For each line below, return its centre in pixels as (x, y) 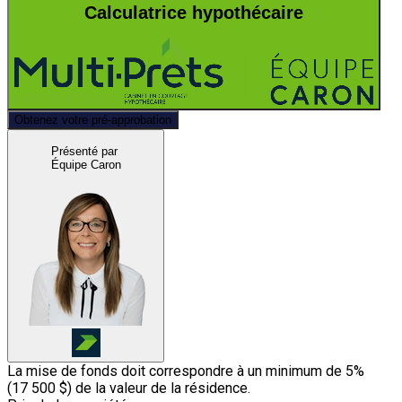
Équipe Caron (86, 164)
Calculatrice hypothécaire (194, 12)
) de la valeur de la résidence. (159, 388)
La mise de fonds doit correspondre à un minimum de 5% (186, 371)
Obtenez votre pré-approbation (93, 120)
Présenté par (84, 151)
